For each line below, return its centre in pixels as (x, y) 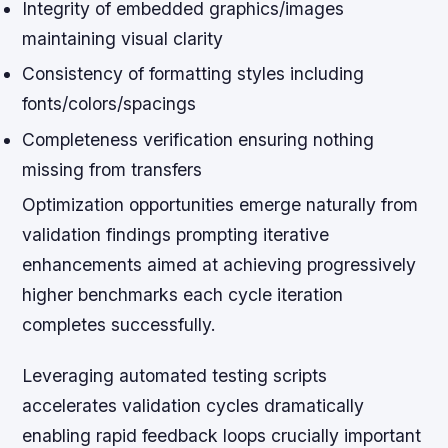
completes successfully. (119, 324)
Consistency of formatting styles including (193, 74)
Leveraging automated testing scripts (175, 376)
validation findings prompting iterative (176, 234)
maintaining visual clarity (123, 39)
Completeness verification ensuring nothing (198, 139)
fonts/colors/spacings (109, 104)
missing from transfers (112, 169)
